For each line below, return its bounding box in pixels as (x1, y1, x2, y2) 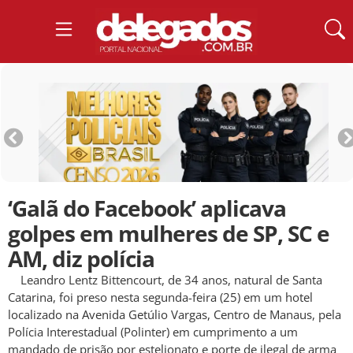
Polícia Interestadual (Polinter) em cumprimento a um (8, 324, 298, 340)
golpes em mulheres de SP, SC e (8, 218, 329, 249)
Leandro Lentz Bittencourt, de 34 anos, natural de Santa (8, 272, 322, 288)
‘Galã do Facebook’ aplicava (8, 193, 286, 224)
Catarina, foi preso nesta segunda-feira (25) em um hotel (8, 289, 313, 306)
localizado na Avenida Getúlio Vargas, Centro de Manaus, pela (8, 307, 341, 323)
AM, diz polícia (8, 243, 154, 274)
